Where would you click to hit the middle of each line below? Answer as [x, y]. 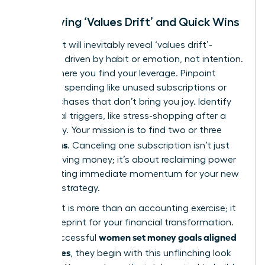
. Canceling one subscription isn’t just [148, 146]
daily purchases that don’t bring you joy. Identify [127, 102]
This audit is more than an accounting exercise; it [129, 209]
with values [46, 252]
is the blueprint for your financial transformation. [128, 223]
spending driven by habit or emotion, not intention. [132, 59]
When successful [60, 238]
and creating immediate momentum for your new [130, 174]
